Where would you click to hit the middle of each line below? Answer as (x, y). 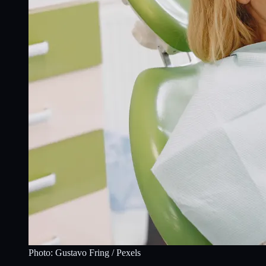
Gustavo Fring (82, 252)
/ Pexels (125, 252)
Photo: (42, 252)
